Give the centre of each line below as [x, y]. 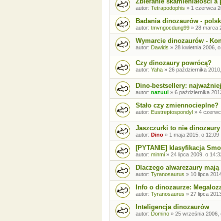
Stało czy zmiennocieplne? [177, 105]
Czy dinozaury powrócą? [174, 63]
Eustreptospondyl [172, 112]
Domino [160, 213]
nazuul [160, 92]
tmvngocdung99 [170, 27]
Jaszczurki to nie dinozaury [178, 128]
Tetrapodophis [168, 8]
